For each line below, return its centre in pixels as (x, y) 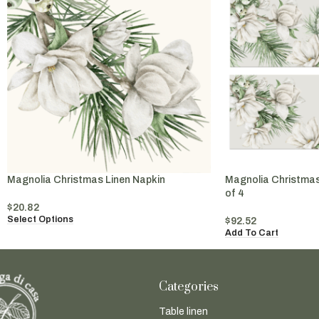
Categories (188, 287)
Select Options (40, 219)
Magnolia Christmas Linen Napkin (86, 179)
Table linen (183, 312)
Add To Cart (251, 232)
